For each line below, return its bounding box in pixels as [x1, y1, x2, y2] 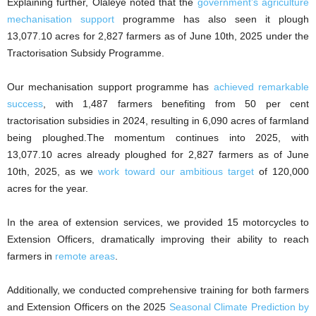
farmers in [7, 250, 55, 262]
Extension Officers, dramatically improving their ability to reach [7, 233, 309, 245]
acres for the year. [7, 183, 88, 195]
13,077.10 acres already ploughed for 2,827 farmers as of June [7, 149, 309, 161]
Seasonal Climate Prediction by [169, 301, 310, 313]
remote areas [55, 250, 115, 262]
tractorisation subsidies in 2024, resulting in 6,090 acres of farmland [7, 115, 309, 127]
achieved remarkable [213, 81, 310, 93]
